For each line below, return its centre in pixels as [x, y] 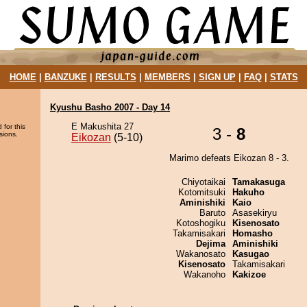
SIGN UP [217, 77]
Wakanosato [201, 254]
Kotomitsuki [202, 192]
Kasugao [251, 254]
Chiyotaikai [204, 182]
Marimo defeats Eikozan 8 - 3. [229, 158]
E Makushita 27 [102, 126]
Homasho [253, 233]
